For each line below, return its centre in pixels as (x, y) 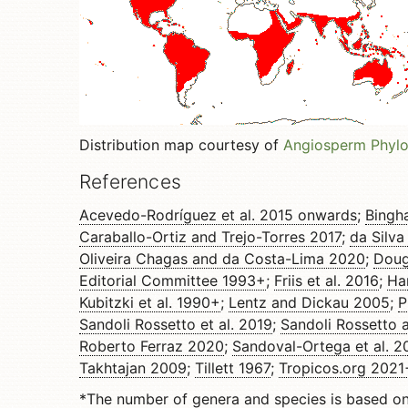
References (131, 182)
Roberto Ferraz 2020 (152, 346)
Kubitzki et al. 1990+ (150, 302)
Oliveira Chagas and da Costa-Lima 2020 (222, 259)
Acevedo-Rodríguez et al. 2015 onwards (218, 215)
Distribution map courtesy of (181, 145)
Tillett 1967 (233, 368)
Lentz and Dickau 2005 (309, 302)
